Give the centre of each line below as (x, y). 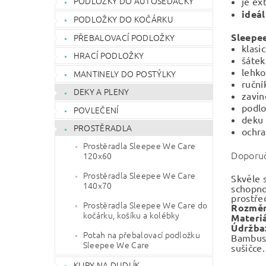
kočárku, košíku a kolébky (131, 215)
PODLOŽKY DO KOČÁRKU (123, 19)
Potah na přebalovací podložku (142, 235)
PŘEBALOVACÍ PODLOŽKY (124, 37)
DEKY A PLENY (101, 92)
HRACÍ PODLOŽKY (109, 56)
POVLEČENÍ (96, 110)
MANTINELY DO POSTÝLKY (125, 73)
